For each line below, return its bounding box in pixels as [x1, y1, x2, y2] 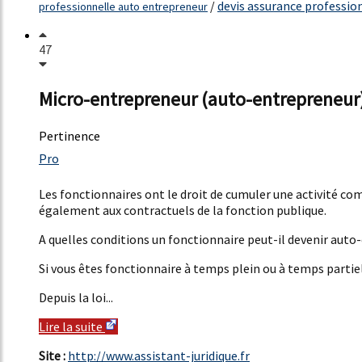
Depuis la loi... [39, 289, 113, 306]
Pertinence [39, 128, 100, 145]
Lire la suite [39, 318, 105, 335]
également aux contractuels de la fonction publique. [39, 202, 326, 219]
